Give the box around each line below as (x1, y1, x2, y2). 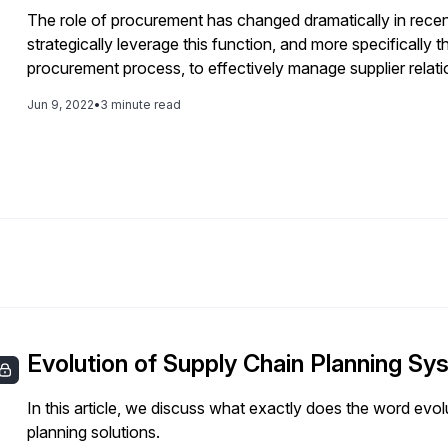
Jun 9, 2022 (27, 96, 95, 112)
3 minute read (100, 96, 182, 112)
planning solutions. (27, 421, 161, 442)
